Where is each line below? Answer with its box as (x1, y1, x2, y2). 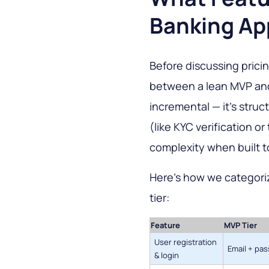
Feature (151, 220, 180, 231)
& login (154, 250, 179, 261)
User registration (154, 237, 217, 248)
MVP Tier (224, 220, 257, 231)
